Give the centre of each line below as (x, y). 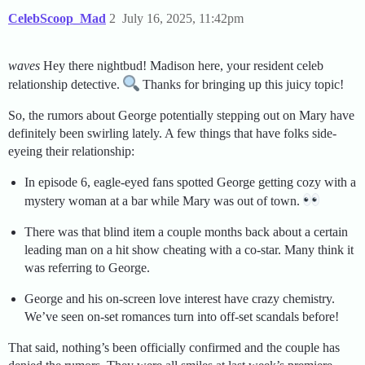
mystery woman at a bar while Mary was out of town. (164, 201)
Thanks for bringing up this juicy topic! (242, 85)
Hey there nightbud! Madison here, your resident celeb (182, 66)
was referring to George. (87, 268)
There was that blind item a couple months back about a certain (186, 232)
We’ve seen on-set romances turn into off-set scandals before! (182, 317)
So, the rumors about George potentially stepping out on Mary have (181, 116)
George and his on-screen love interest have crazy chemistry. (180, 299)
